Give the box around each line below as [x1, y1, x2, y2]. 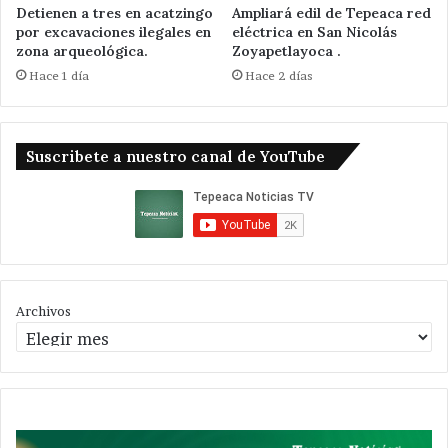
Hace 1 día [29, 68, 89, 84]
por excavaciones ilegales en [16, 23, 211, 42]
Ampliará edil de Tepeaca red [232, 4, 431, 23]
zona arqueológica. [16, 42, 148, 61]
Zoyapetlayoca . [232, 42, 341, 61]
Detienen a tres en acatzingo [16, 4, 213, 23]
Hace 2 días [245, 68, 313, 84]
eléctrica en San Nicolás [232, 23, 397, 42]
